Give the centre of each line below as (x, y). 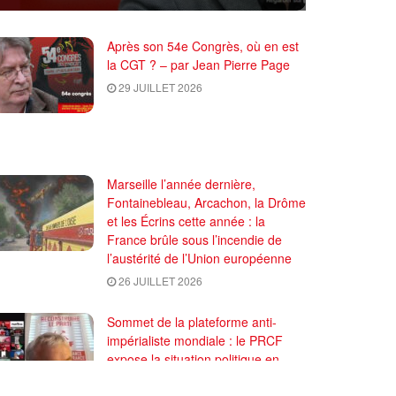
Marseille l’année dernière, (181, 183)
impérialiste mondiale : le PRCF (195, 340)
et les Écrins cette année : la (186, 221)
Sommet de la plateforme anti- (192, 321)
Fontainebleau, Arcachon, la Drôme (206, 202)
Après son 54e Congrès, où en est (203, 46)
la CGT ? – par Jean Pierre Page (198, 64)
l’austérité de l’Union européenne (199, 258)
